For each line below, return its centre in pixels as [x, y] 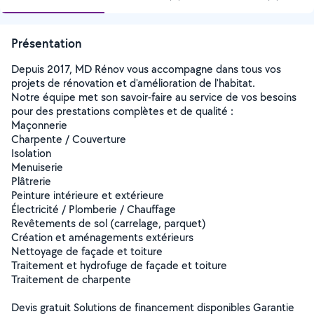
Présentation [47, 43]
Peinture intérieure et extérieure [88, 195]
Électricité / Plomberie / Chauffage [94, 209]
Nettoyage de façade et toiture [87, 251]
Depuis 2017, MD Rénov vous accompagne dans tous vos [146, 69]
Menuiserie [37, 167]
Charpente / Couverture [69, 139]
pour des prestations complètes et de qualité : [122, 111]
